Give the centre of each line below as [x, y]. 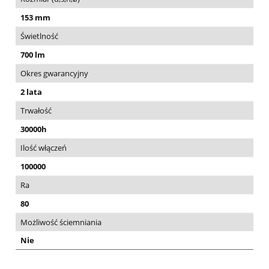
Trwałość [36, 111]
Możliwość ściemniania [61, 222]
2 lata [31, 92]
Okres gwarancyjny [54, 74]
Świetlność [39, 36]
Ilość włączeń [44, 148]
